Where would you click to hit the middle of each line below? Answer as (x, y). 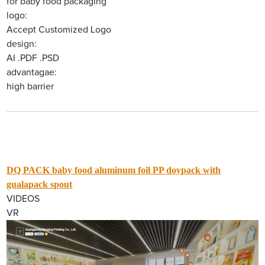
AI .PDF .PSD (33, 58)
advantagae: (32, 72)
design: (22, 44)
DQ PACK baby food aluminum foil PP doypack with (114, 170)
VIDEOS (23, 199)
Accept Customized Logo (59, 30)
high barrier (30, 87)
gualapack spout (40, 185)
